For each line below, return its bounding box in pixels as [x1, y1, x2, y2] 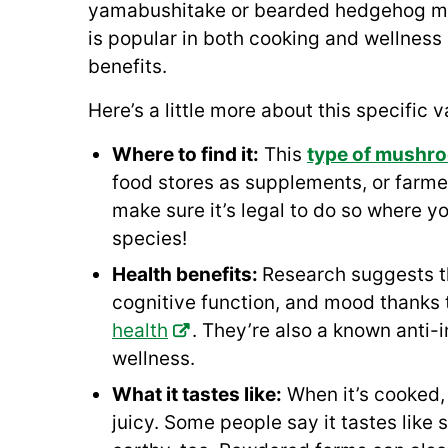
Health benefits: [112, 262, 262, 286]
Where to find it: [112, 142, 259, 166]
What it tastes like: [112, 382, 282, 406]
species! [112, 226, 187, 250]
